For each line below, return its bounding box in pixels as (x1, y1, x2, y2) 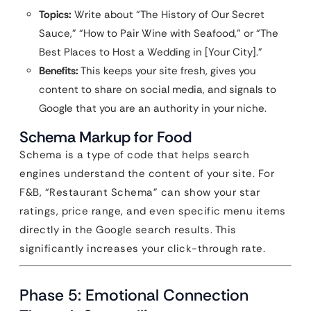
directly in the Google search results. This (19, 223, 237, 237)
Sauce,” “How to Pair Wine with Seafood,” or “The (39, 26, 278, 40)
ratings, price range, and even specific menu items (19, 204, 285, 218)
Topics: (39, 8, 72, 22)
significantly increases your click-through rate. (19, 242, 265, 255)
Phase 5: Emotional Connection (19, 285, 249, 305)
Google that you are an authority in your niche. (39, 101, 267, 115)
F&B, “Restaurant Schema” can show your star (19, 185, 260, 199)
